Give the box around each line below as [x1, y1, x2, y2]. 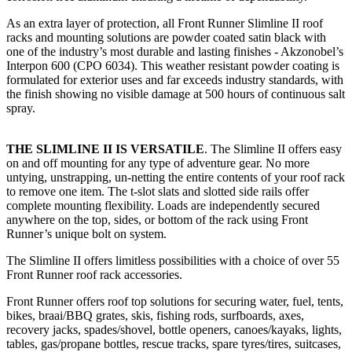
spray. [6, 101, 35, 115]
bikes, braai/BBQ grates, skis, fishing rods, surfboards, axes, [6, 308, 304, 322]
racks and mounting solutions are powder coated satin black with [6, 30, 326, 44]
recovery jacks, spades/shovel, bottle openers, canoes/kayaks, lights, [6, 322, 342, 336]
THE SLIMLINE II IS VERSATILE [6, 141, 204, 156]
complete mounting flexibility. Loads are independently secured [6, 198, 320, 212]
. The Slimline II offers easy [204, 141, 342, 156]
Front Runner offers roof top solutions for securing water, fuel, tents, [6, 294, 343, 308]
